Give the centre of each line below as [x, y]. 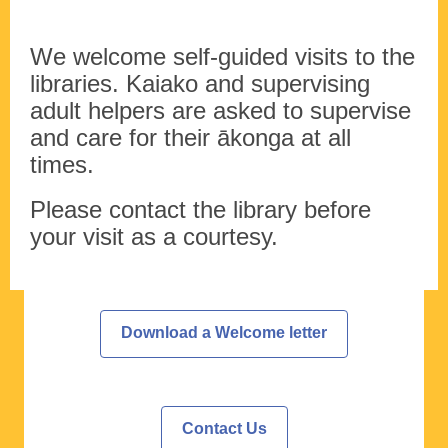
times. [62, 165]
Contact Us [224, 429]
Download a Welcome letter [224, 333]
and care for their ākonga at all [190, 138]
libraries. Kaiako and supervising [200, 84]
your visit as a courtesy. [154, 237]
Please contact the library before [200, 210]
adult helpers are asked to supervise [220, 111]
